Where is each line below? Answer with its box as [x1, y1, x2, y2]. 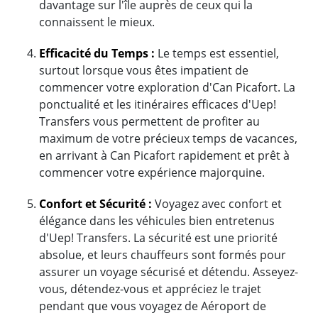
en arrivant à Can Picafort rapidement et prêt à [39, 147, 290, 163]
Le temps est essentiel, [155, 45, 279, 61]
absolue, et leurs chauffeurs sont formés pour [39, 246, 286, 263]
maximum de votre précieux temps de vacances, [39, 130, 297, 146]
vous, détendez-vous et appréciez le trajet [39, 280, 261, 297]
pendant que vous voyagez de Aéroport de [39, 297, 266, 314]
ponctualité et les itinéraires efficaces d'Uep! [39, 96, 276, 112]
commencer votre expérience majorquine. [39, 164, 265, 180]
